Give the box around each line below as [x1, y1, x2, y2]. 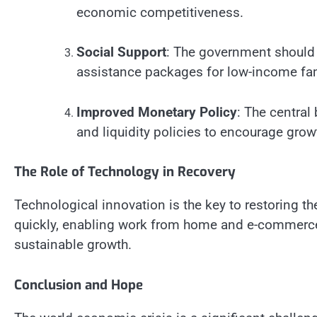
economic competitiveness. [76, 4, 243, 21]
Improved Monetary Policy [76, 103, 237, 120]
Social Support [76, 44, 166, 61]
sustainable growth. [14, 236, 132, 253]
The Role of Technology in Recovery [14, 163, 236, 181]
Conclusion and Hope [14, 275, 143, 294]
